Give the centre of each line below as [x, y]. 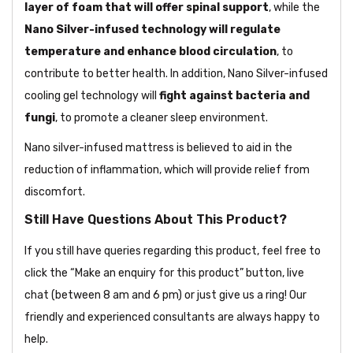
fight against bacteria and [234, 96]
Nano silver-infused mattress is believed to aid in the [158, 148]
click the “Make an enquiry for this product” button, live [164, 273]
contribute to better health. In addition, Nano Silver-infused [176, 74]
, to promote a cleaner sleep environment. [162, 118]
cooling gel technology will [92, 96]
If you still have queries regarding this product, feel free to [173, 251]
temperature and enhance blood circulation [150, 52]
